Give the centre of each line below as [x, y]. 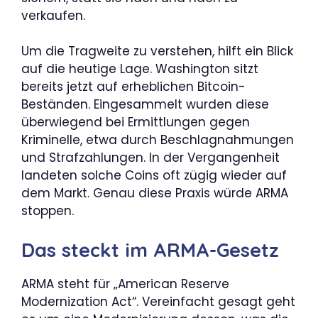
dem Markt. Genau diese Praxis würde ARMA [155, 193]
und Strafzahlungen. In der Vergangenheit [150, 158]
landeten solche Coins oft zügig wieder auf [154, 175]
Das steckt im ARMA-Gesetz [150, 250]
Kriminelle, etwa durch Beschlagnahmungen [158, 140]
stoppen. [48, 211]
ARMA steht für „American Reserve [125, 284]
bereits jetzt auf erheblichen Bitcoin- [133, 87]
